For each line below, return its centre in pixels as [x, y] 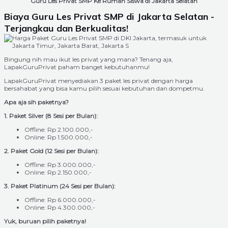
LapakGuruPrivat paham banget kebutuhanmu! [77, 67]
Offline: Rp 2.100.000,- [59, 129]
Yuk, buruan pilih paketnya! [45, 221]
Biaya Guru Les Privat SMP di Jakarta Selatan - [109, 16]
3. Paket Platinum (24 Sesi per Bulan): [60, 186]
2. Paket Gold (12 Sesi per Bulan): [51, 151]
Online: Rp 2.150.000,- [58, 172]
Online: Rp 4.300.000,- [60, 207]
